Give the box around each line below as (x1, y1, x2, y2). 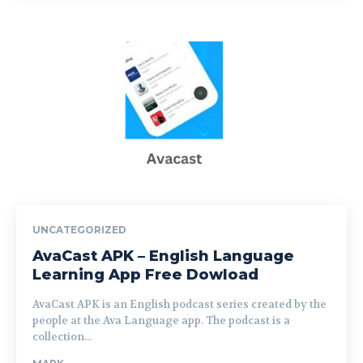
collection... (32, 329, 92, 344)
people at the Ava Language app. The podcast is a (32, 313, 206, 327)
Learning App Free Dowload (32, 265, 258, 284)
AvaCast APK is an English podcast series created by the (32, 297, 327, 311)
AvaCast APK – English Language (32, 246, 294, 265)
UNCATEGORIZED (32, 223, 126, 236)
